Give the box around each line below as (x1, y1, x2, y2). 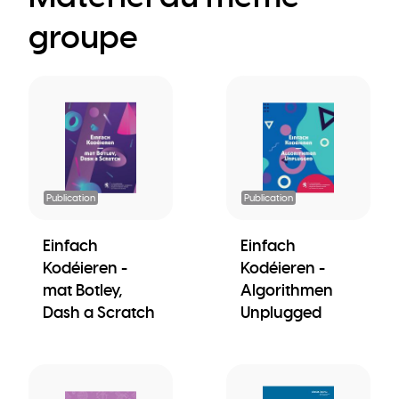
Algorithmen (240, 279, 333, 300)
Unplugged (240, 301, 322, 322)
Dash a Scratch (43, 301, 155, 322)
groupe (28, 16, 138, 58)
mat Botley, (43, 279, 122, 300)
